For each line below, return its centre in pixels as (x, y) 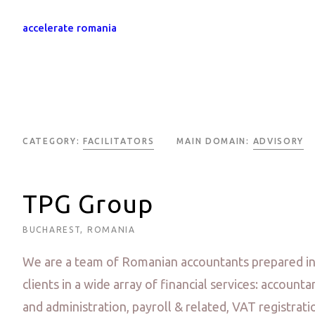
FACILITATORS (119, 141)
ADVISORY (278, 141)
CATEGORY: (53, 141)
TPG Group (88, 204)
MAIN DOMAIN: (215, 141)
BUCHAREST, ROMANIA (79, 230)
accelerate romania (70, 28)
